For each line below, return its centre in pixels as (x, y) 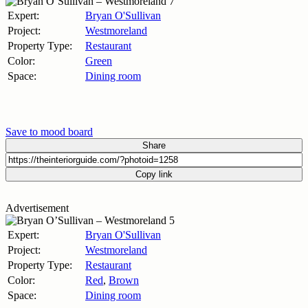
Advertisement (37, 208)
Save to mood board (49, 131)
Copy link (154, 174)
